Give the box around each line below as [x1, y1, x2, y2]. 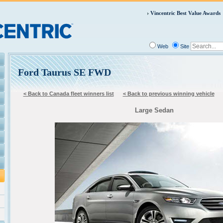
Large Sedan [134, 107, 174, 114]
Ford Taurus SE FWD [18, 67, 111, 78]
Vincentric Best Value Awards [150, 10, 221, 16]
